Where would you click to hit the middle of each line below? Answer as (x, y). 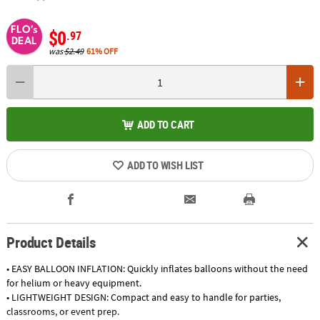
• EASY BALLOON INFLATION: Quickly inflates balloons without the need (157, 268)
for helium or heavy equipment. (74, 282)
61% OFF (102, 51)
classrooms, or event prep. (62, 311)
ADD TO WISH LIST (165, 165)
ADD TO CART (166, 124)
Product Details (51, 242)
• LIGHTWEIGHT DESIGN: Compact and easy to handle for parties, (143, 297)
